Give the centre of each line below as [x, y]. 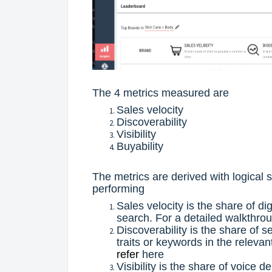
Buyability [140, 147]
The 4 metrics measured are [161, 93]
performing [118, 189]
